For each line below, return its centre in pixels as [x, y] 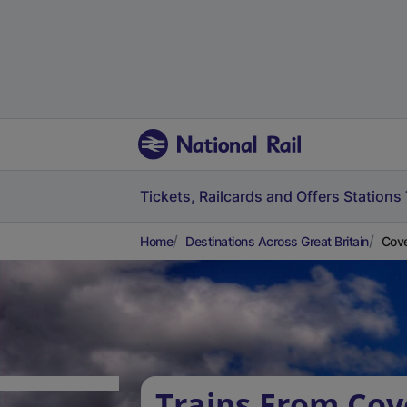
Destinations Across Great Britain [277, 241]
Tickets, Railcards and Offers [240, 196]
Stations [372, 196]
